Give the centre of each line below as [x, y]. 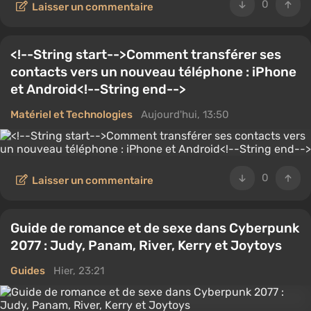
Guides [28, 271]
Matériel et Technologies [72, 115]
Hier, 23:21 [79, 271]
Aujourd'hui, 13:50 [185, 115]
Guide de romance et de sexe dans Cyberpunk [155, 228]
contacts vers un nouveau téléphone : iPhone [153, 72]
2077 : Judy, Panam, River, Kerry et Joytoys [146, 245]
